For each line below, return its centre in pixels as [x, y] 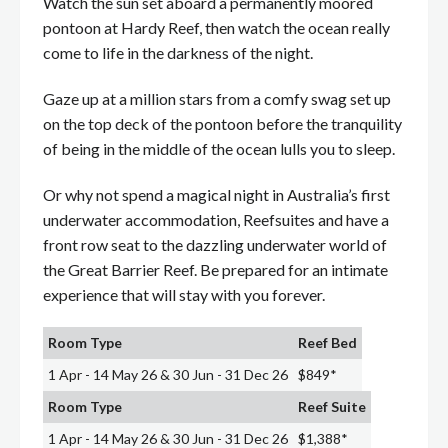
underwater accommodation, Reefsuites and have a [216, 219]
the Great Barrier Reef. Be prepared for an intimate [215, 269]
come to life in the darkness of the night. [178, 53]
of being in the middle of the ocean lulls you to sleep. [219, 148]
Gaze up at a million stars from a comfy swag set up [217, 98]
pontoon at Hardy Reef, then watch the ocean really [216, 28]
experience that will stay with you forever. [184, 294]
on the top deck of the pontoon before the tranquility [222, 123]
